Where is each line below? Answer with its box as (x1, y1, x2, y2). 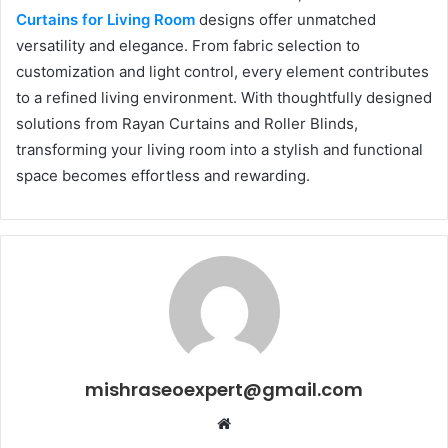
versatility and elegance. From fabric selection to (16, 36, 360, 56)
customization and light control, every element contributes (16, 62, 429, 82)
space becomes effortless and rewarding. (16, 166, 310, 186)
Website (230, 413, 287, 433)
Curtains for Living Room (16, 10, 195, 30)
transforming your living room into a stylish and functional (16, 140, 423, 160)
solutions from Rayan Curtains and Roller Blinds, (16, 114, 358, 134)
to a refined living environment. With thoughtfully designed (16, 88, 432, 108)
